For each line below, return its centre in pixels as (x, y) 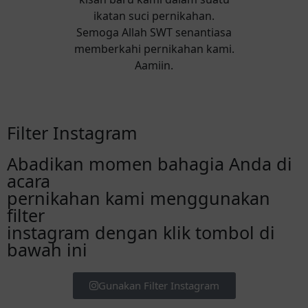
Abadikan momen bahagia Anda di (150, 164)
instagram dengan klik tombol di (141, 232)
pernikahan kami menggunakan (139, 198)
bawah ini (47, 250)
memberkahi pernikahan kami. (154, 49)
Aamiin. (154, 65)
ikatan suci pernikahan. (154, 16)
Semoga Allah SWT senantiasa (154, 32)
